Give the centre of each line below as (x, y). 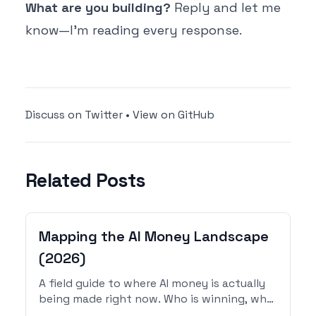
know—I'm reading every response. (134, 30)
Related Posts (85, 180)
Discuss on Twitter (74, 115)
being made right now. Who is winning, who (156, 299)
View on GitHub (174, 115)
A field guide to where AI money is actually (152, 283)
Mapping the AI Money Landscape (154, 236)
